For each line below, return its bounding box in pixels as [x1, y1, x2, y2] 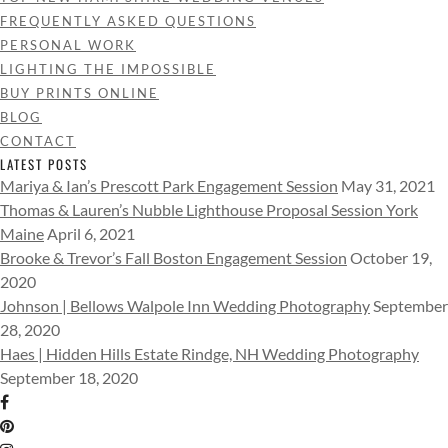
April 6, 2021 [47, 224, 135, 243]
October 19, [350, 248, 432, 267]
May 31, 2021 [341, 176, 435, 195]
